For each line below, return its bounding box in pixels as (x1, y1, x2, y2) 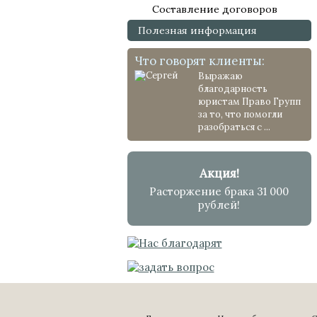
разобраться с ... (197, 121, 270, 133)
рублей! (198, 198, 240, 212)
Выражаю (197, 70, 243, 82)
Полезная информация (137, 24, 257, 37)
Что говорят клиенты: (134, 53, 265, 69)
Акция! (199, 166, 239, 181)
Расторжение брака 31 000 (149, 185, 289, 198)
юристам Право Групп (197, 96, 301, 108)
